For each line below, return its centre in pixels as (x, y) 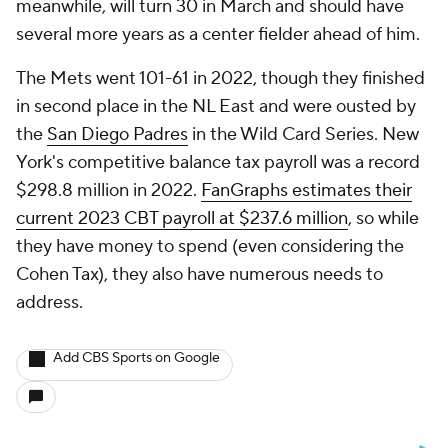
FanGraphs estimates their (306, 190)
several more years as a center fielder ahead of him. (218, 34)
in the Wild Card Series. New (303, 134)
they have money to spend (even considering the (210, 246)
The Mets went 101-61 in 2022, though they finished (220, 78)
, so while (383, 218)
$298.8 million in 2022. (108, 190)
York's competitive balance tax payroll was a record (218, 162)
